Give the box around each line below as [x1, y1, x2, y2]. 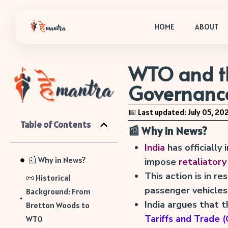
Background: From [26, 186, 91, 197]
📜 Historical [26, 173, 71, 183]
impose [144, 156, 179, 168]
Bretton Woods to [26, 200, 90, 211]
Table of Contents [20, 119, 91, 131]
